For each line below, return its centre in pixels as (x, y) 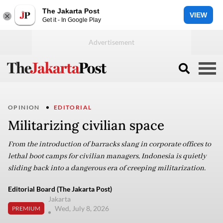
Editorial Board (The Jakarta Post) (60, 189)
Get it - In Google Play (72, 20)
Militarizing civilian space (86, 125)
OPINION (24, 107)
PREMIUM (26, 208)
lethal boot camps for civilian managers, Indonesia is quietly (107, 156)
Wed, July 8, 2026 (83, 208)
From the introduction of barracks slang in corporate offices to (110, 144)
